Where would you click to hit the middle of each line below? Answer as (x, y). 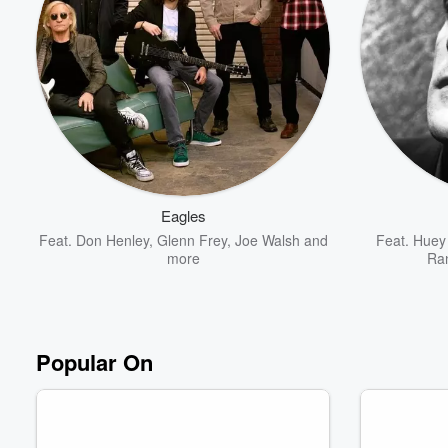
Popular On (94, 361)
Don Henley (112, 239)
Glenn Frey (191, 239)
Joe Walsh (267, 239)
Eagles (183, 215)
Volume (378, 181)
